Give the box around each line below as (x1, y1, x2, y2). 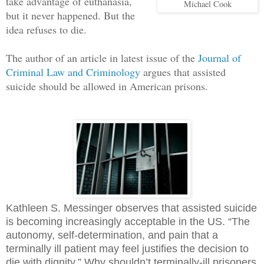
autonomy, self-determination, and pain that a (6, 229, 218, 241)
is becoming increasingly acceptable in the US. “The (6, 215, 250, 227)
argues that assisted (140, 64, 226, 79)
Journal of (198, 50, 241, 65)
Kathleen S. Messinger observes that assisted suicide (6, 202, 257, 214)
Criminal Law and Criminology (6, 64, 140, 79)
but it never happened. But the (6, 8, 135, 22)
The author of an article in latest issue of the (6, 50, 198, 65)
